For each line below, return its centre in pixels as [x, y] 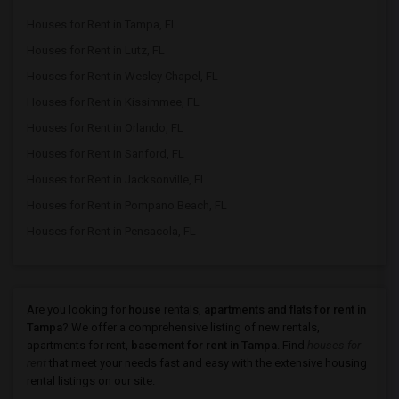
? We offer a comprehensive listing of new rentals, [191, 327]
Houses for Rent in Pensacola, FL [111, 231]
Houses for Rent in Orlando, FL [105, 128]
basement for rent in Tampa [204, 345]
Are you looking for [76, 309]
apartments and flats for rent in [285, 309]
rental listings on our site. [91, 381]
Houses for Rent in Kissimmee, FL [113, 102]
